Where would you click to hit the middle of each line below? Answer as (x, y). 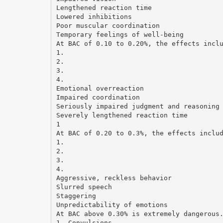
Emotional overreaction (100, 88)
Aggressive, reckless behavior (114, 178)
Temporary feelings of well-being (120, 34)
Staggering (76, 196)
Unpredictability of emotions (112, 205)
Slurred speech (84, 187)
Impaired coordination (98, 97)
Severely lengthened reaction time (122, 115)
